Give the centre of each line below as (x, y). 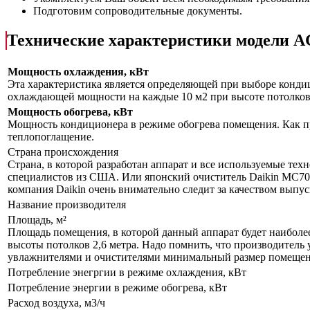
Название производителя (67, 205)
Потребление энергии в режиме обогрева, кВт (117, 288)
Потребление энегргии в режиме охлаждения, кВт (127, 273)
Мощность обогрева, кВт (70, 112)
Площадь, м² (38, 220)
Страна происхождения (64, 152)
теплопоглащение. (51, 137)
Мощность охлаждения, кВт (78, 72)
